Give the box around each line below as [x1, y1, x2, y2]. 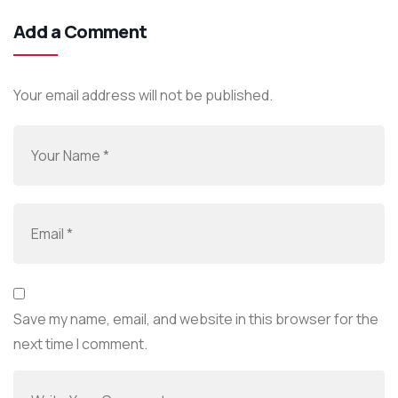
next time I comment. [13, 333, 147, 354]
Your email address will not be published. [13, 84, 273, 105]
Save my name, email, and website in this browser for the [13, 308, 378, 329]
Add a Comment [13, 19, 147, 44]
